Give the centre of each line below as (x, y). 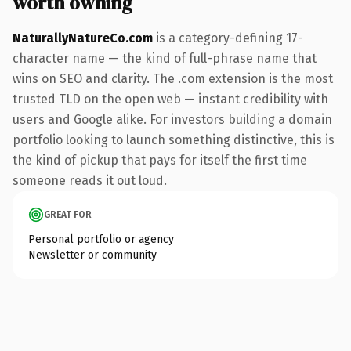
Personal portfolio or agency (101, 239)
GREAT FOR (68, 214)
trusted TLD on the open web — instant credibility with (170, 99)
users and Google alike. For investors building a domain (172, 119)
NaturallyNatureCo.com (83, 38)
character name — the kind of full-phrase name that (165, 58)
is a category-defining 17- (228, 38)
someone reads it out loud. (90, 180)
